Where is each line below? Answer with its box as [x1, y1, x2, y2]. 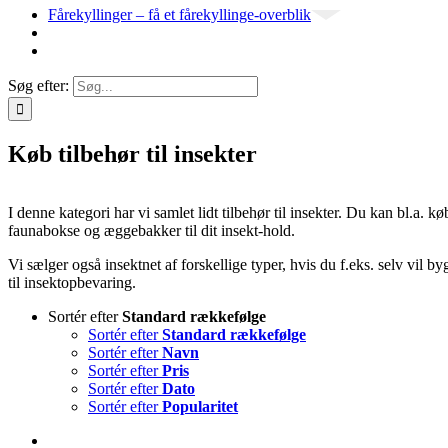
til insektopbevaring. [8, 273, 136, 291]
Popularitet [162, 397, 238, 415]
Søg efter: [8, 77, 69, 94]
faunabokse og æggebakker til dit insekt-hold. [8, 221, 295, 239]
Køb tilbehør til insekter [8, 140, 257, 167]
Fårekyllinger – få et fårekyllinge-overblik [48, 6, 311, 23]
